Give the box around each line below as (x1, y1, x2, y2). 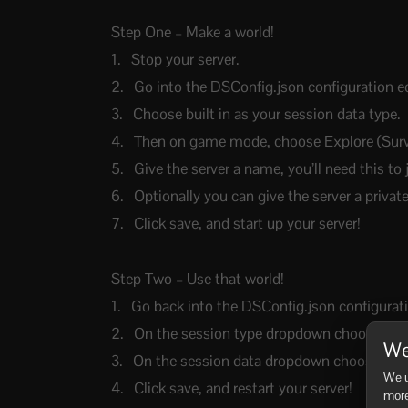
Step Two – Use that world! (111, 268, 285, 289)
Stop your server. (131, 49, 240, 69)
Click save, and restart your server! (134, 377, 353, 398)
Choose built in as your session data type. (133, 104, 402, 125)
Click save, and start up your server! (134, 213, 362, 234)
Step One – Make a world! (111, 22, 275, 42)
